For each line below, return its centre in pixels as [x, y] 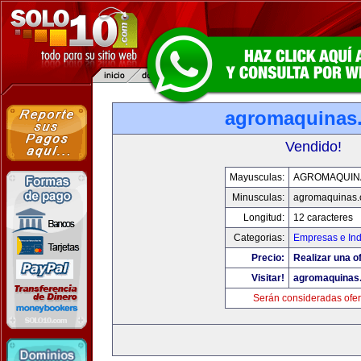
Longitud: [263, 218]
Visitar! [268, 278]
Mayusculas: [257, 177]
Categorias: [259, 238]
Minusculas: [258, 197]
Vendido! [313, 147]
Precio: [268, 258]
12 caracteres [323, 218]
